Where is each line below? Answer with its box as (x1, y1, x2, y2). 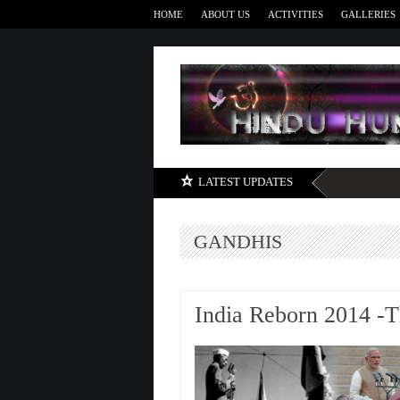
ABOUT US (201, 9, 250, 20)
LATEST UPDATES (198, 175, 293, 188)
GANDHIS (194, 230, 282, 253)
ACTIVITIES (268, 9, 323, 20)
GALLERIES (341, 9, 396, 20)
